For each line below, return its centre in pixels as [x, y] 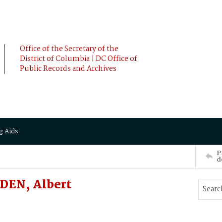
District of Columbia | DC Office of [79, 59]
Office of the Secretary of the [69, 49]
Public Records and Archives [68, 69]
